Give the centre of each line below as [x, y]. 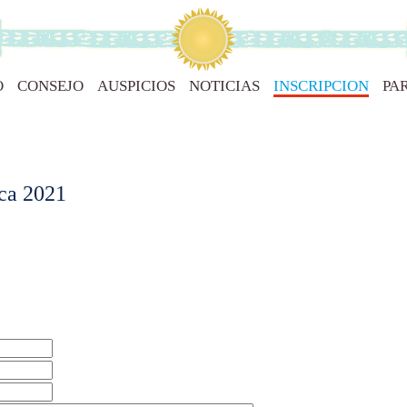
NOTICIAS [224, 86]
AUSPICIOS [136, 86]
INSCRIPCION [321, 86]
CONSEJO [50, 86]
